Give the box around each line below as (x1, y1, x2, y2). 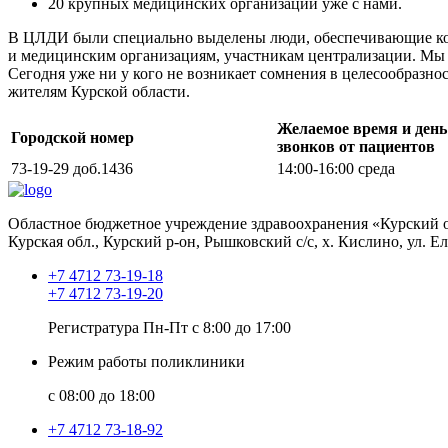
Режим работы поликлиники (48, 352, 245, 370)
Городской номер (11, 128, 134, 146)
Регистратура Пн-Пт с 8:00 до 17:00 (48, 318, 291, 336)
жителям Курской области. (8, 82, 190, 100)
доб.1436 (69, 159, 133, 177)
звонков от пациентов (277, 137, 435, 155)
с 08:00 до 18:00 (48, 386, 155, 404)
